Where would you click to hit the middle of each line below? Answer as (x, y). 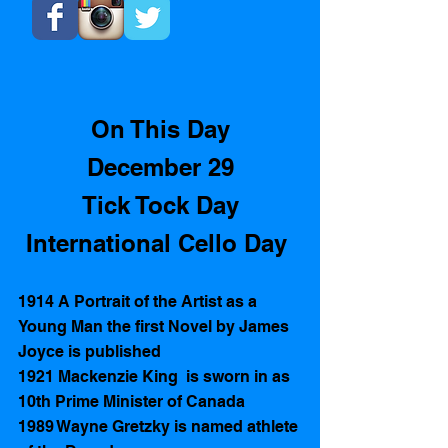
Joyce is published (93, 351)
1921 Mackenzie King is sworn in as (156, 376)
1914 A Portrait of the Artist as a (139, 301)
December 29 (160, 166)
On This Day (160, 128)
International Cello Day (160, 242)
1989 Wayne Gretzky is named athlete (160, 426)
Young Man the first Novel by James (155, 326)
